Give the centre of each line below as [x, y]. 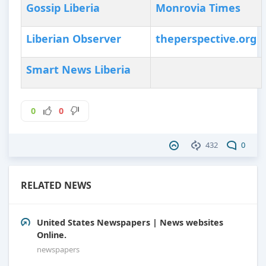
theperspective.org [206, 39]
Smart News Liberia [78, 70]
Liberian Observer [74, 39]
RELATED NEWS [56, 186]
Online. [52, 235]
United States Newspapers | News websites [130, 223]
